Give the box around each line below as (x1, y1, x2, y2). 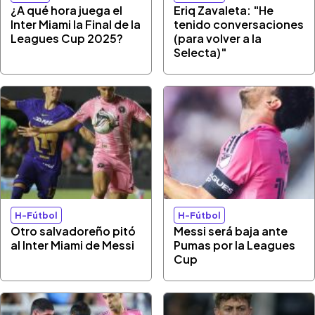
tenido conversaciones (174, 16, 304, 32)
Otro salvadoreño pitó (11, 224, 136, 238)
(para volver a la (174, 30, 262, 46)
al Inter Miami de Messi (11, 238, 135, 252)
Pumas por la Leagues (174, 238, 296, 252)
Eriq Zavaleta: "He (174, 2, 274, 18)
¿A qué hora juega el (11, 2, 123, 18)
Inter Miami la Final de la (11, 16, 141, 32)
